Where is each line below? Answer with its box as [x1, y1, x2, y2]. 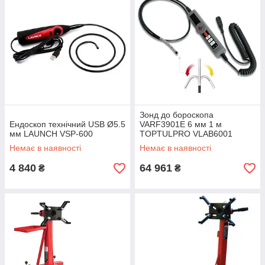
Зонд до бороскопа [140, 110, 214, 120]
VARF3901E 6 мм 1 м [140, 119, 222, 130]
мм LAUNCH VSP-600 [9, 129, 93, 139]
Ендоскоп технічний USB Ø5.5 [9, 119, 125, 130]
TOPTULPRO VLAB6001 [140, 129, 232, 139]
